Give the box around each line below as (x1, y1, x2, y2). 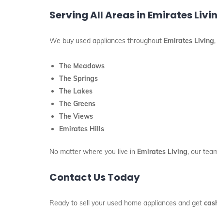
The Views (59, 112, 93, 121)
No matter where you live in (49, 147, 137, 156)
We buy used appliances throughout (49, 36, 164, 45)
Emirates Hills (59, 124, 104, 133)
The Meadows (59, 62, 105, 70)
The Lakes (59, 87, 93, 95)
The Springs (59, 74, 98, 83)
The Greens (59, 99, 95, 108)
